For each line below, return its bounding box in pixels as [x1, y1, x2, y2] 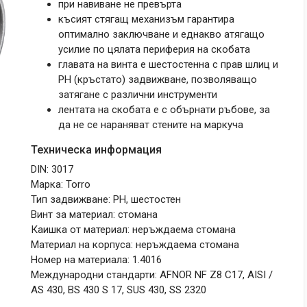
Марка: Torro [31, 178, 90, 191]
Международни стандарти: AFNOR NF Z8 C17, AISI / [31, 269, 273, 281]
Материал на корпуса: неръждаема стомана [31, 238, 239, 251]
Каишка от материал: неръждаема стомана [31, 223, 236, 236]
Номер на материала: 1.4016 [31, 254, 162, 266]
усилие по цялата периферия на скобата [58, 43, 250, 56]
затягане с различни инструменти [58, 88, 217, 101]
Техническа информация [31, 143, 162, 156]
